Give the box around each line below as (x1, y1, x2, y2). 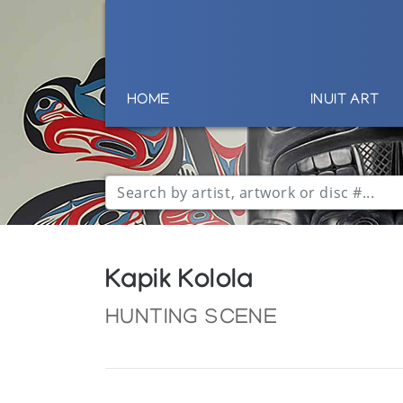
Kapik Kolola (105, 268, 254, 299)
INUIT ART (309, 93, 380, 110)
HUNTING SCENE (105, 307, 278, 331)
